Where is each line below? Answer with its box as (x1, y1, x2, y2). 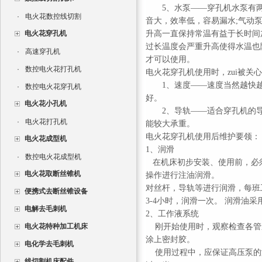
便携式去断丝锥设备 (25, 187, 88, 195)
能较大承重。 (146, 119, 195, 128)
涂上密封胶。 (146, 235, 195, 244)
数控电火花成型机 (25, 153, 81, 161)
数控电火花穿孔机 (25, 82, 81, 91)
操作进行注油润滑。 (146, 171, 219, 180)
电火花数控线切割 (25, 12, 81, 20)
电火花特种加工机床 (25, 222, 88, 230)
